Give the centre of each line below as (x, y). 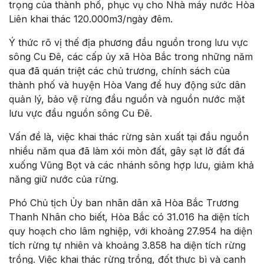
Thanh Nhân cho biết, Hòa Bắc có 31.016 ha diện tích (129, 217)
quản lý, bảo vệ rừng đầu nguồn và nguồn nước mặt (127, 99)
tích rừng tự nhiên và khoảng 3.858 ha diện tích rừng (127, 245)
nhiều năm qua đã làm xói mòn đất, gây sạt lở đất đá (127, 151)
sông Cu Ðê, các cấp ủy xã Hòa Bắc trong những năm (131, 56)
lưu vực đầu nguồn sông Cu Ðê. (80, 113)
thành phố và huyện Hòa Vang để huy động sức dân (127, 85)
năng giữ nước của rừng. (64, 179)
